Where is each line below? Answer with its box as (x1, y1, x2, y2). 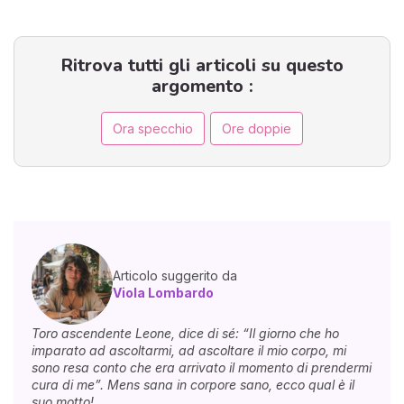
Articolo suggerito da (113, 267, 237, 283)
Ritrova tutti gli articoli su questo (60, 53, 344, 78)
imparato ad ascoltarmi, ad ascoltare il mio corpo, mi (32, 342, 346, 358)
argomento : (151, 74, 253, 99)
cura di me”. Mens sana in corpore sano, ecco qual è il (32, 376, 354, 392)
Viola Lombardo (113, 284, 214, 300)
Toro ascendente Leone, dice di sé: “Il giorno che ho (32, 325, 339, 341)
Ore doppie (222, 120, 291, 136)
